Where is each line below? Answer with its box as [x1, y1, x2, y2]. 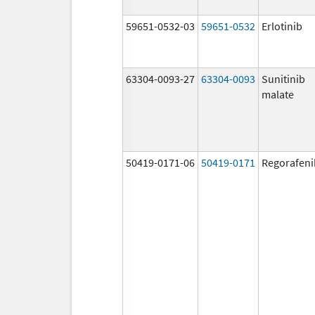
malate [262, 86, 294, 101]
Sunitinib [262, 71, 305, 86]
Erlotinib [262, 18, 302, 33]
